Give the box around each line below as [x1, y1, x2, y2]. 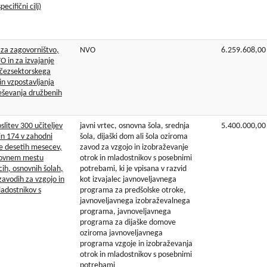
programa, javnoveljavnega [80, 207, 171, 217]
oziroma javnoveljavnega [80, 229, 163, 238]
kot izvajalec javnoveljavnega [80, 175, 176, 185]
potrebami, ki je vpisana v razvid [80, 164, 187, 174]
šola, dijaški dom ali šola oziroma [80, 132, 188, 142]
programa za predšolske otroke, [80, 186, 186, 195]
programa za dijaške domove [80, 218, 176, 228]
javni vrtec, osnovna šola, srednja [80, 122, 190, 131]
